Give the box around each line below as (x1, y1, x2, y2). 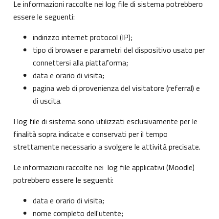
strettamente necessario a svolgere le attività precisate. (13, 141, 200, 153)
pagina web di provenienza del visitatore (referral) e (33, 82, 200, 94)
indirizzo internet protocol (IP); (33, 31, 132, 44)
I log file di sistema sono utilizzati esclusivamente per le (13, 115, 197, 128)
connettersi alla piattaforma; (33, 57, 128, 69)
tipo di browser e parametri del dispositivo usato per (33, 44, 205, 56)
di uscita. (33, 95, 62, 107)
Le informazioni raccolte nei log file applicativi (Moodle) (13, 161, 195, 174)
